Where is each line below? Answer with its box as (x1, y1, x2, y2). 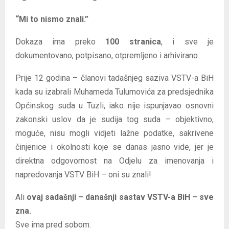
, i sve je (161, 36, 214, 47)
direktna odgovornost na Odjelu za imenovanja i (15, 155, 214, 166)
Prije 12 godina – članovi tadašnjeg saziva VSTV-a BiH (15, 73, 214, 83)
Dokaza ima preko (15, 36, 106, 47)
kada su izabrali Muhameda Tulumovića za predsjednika (15, 86, 214, 97)
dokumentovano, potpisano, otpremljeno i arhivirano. (15, 50, 199, 60)
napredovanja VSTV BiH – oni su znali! (15, 169, 151, 179)
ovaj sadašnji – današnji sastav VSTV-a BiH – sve (27, 192, 214, 202)
